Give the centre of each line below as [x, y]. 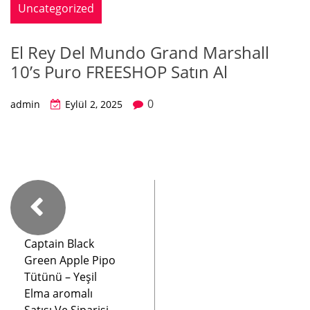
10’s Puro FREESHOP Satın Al [119, 72]
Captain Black [59, 244]
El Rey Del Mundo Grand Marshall [140, 52]
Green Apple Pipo [70, 260]
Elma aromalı [58, 293]
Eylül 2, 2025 [94, 104]
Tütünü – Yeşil [61, 277]
